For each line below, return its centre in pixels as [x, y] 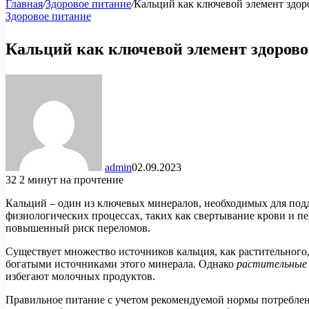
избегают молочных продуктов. [80, 276]
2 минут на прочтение [71, 179]
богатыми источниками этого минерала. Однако [121, 263]
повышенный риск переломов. [78, 228]
